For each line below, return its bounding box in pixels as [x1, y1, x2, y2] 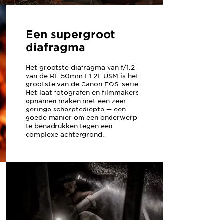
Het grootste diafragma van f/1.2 [26, 64, 135, 72]
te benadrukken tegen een [26, 122, 113, 130]
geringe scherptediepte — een [26, 106, 126, 113]
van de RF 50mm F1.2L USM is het [26, 72, 139, 80]
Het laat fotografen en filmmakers [26, 89, 139, 97]
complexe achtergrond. [26, 131, 105, 138]
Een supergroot [26, 28, 116, 41]
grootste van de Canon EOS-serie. [26, 81, 140, 88]
